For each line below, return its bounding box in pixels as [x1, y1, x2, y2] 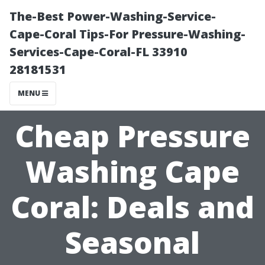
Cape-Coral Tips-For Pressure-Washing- [9, 26, 245, 42]
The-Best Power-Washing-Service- [9, 8, 216, 24]
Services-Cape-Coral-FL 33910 [9, 44, 188, 60]
